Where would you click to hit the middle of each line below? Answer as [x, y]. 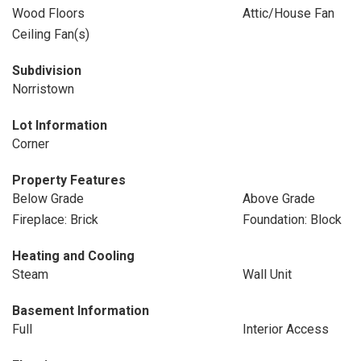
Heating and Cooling [73, 256]
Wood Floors [48, 13]
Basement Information [81, 311]
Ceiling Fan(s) [51, 34]
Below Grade [48, 199]
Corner [31, 144]
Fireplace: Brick [55, 220]
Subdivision [47, 71]
